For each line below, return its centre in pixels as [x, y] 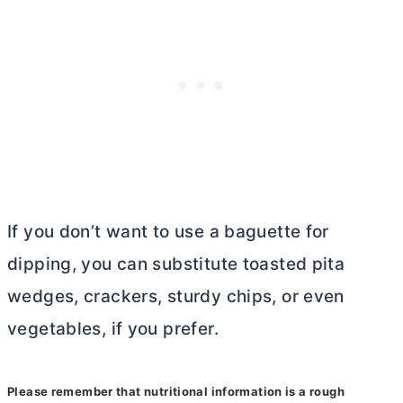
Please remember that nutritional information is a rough [176, 391]
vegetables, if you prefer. [113, 328]
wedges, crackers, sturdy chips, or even [176, 296]
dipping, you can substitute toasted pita [176, 264]
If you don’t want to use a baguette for [168, 231]
